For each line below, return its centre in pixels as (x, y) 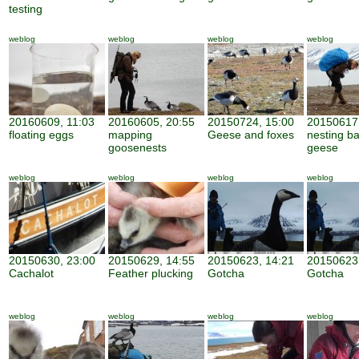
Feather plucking (151, 273)
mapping (130, 135)
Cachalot (31, 273)
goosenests (137, 147)
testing (26, 9)
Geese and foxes (251, 135)
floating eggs (41, 135)
